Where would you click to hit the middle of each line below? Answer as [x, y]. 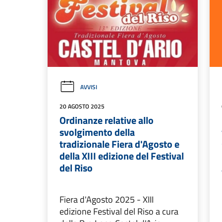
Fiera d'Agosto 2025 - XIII [107, 200]
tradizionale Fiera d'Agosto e [119, 144]
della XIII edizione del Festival [122, 156]
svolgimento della [97, 132]
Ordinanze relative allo [107, 120]
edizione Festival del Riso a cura [119, 212]
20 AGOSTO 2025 [82, 107]
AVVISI [89, 87]
